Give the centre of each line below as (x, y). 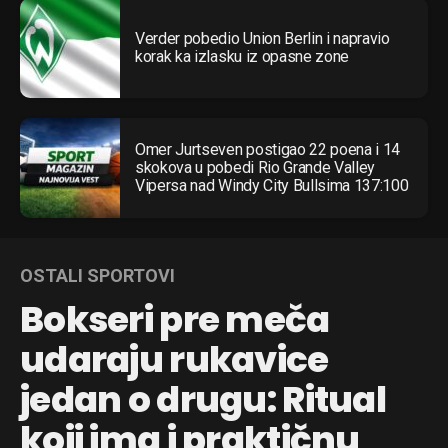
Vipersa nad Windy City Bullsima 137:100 (272, 185)
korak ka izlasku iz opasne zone (242, 56)
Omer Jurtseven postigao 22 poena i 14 (268, 149)
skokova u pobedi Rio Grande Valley (255, 167)
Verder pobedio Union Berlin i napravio (262, 38)
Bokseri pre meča (175, 319)
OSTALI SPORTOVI (97, 275)
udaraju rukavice (174, 359)
